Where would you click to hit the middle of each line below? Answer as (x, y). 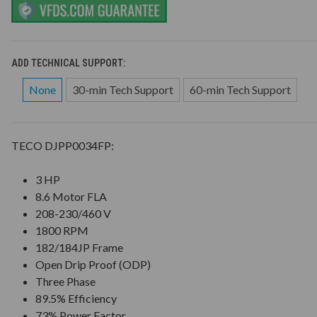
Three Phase (66, 281)
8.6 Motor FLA (71, 196)
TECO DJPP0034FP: (62, 145)
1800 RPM (62, 230)
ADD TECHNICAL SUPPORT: (69, 63)
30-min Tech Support (122, 89)
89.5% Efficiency (76, 298)
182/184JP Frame (80, 247)
